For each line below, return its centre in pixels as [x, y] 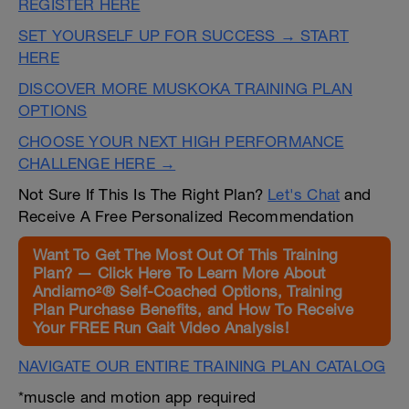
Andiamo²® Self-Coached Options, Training [188, 291]
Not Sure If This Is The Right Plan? [143, 194]
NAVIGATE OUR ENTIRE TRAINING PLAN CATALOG [202, 366]
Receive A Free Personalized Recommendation [186, 216]
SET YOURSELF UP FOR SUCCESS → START [184, 36]
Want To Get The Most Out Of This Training [186, 255]
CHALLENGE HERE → [97, 163]
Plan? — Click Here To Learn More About [179, 273]
